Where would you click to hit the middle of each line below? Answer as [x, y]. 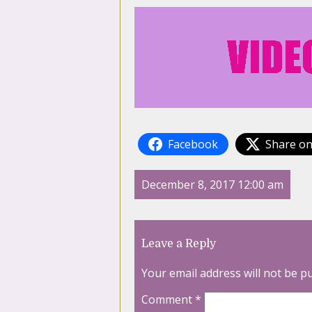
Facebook [193, 144]
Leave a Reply [179, 244]
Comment [168, 299]
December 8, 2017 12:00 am [212, 185]
